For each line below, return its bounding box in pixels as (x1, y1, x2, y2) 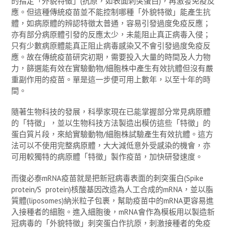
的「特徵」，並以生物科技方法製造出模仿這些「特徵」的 (11, 118, 211, 128)
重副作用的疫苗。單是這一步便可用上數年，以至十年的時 (11, 74, 211, 84)
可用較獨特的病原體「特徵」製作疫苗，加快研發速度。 (11, 152, 203, 162)
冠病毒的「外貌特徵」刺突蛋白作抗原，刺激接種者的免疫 (11, 218, 211, 228)
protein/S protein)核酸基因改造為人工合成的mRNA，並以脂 (11, 184, 213, 194)
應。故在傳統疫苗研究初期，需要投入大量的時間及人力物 (11, 52, 211, 62)
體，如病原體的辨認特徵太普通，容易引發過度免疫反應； (11, 18, 211, 28)
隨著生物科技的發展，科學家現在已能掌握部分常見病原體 (11, 107, 211, 117)
